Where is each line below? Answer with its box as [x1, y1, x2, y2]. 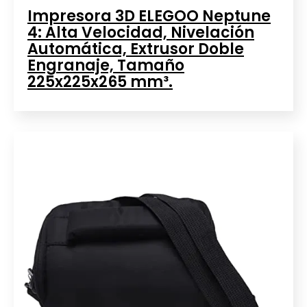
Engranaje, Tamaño [27, 55, 184, 77]
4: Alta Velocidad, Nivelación [27, 22, 254, 44]
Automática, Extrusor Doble [27, 38, 244, 60]
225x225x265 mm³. [27, 71, 173, 93]
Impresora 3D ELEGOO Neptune [27, 5, 271, 27]
